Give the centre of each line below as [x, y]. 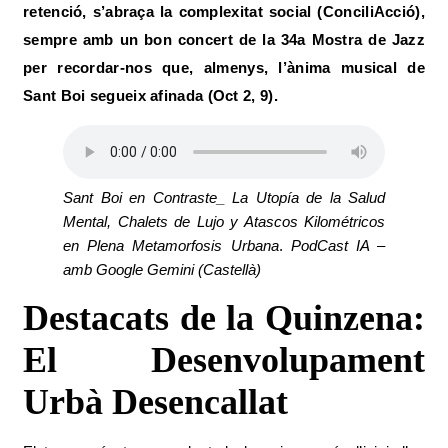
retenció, [58, 11]
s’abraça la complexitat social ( [207, 11]
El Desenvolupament [224, 360]
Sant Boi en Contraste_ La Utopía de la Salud [224, 197]
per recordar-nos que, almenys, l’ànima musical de [224, 67]
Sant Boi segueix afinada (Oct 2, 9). [150, 95]
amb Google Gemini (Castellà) [162, 269]
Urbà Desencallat [155, 402]
